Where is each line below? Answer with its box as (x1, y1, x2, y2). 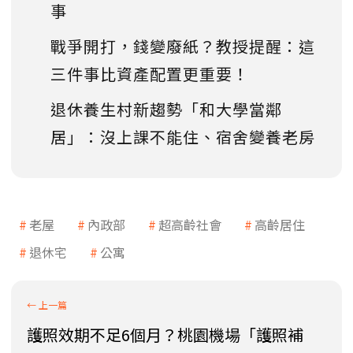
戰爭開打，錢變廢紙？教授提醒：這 (50, 35, 315, 58)
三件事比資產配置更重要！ (50, 62, 249, 86)
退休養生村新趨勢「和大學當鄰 (50, 98, 282, 121)
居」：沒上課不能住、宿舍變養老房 (50, 125, 315, 149)
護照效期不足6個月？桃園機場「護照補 (27, 323, 303, 347)
